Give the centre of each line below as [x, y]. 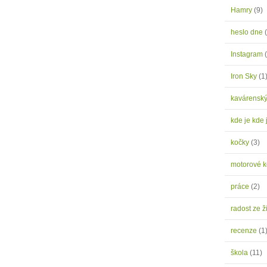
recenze [245, 231]
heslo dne [248, 32]
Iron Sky [245, 76]
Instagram [248, 54]
